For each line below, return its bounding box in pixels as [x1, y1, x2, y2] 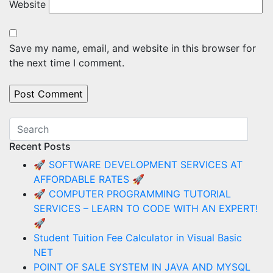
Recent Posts [9, 140, 71, 152]
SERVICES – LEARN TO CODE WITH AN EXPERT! [34, 202, 258, 214]
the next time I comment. [9, 57, 124, 69]
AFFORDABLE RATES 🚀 [34, 173, 144, 185]
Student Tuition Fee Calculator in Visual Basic [34, 232, 242, 244]
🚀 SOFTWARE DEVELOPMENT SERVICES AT [34, 158, 243, 171]
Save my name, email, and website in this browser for [9, 42, 256, 54]
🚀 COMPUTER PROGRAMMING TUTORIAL [34, 188, 231, 200]
